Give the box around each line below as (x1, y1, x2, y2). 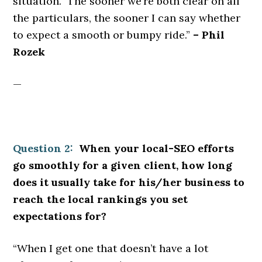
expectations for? (13, 209, 107, 223)
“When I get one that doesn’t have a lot (13, 242, 209, 255)
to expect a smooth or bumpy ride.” (13, 28, 194, 42)
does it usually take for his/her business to (13, 175, 245, 189)
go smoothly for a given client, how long (13, 158, 233, 172)
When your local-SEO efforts (79, 142, 235, 155)
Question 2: (13, 142, 77, 155)
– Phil (193, 28, 225, 42)
